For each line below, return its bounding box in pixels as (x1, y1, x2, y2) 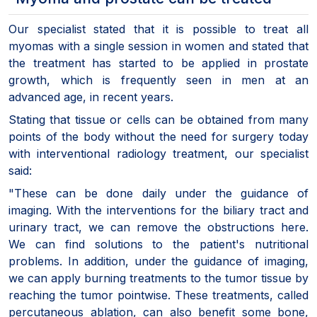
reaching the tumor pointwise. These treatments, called (8, 287, 309, 302)
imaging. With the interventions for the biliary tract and (8, 202, 309, 217)
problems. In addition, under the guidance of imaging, (8, 253, 309, 268)
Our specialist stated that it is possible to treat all (8, 21, 309, 36)
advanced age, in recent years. (8, 89, 173, 104)
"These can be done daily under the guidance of (8, 185, 309, 200)
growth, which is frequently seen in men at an (8, 72, 309, 87)
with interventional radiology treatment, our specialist (8, 146, 309, 161)
